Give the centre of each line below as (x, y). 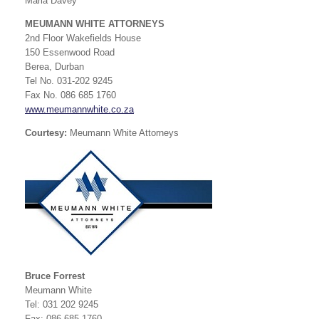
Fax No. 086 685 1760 (70, 95)
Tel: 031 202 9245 (62, 304)
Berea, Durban (54, 67)
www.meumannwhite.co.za (79, 109)
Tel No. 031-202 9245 (69, 81)
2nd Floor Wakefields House (83, 38)
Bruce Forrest (55, 276)
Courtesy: (46, 133)
